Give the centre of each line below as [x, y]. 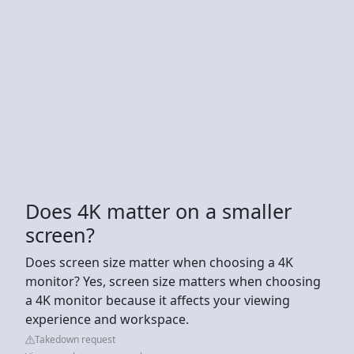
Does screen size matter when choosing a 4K [159, 262]
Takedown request [75, 339]
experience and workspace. [107, 319]
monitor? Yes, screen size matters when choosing [173, 281]
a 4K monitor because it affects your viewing [158, 300]
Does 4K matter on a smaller [158, 211]
